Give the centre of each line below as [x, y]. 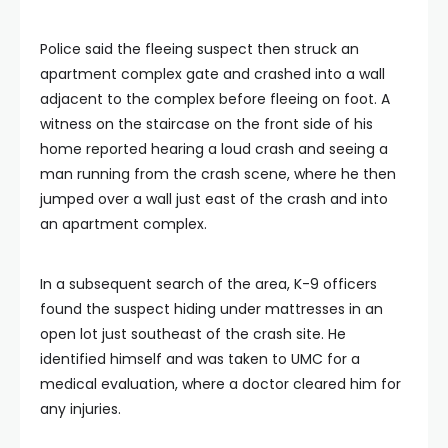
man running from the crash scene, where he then [218, 173]
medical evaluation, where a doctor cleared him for [220, 383]
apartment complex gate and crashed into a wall [212, 73]
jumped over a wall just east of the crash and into [214, 198]
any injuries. [80, 408]
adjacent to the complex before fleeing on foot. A [215, 98]
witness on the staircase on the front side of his [206, 123]
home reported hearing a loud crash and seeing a [214, 148]
